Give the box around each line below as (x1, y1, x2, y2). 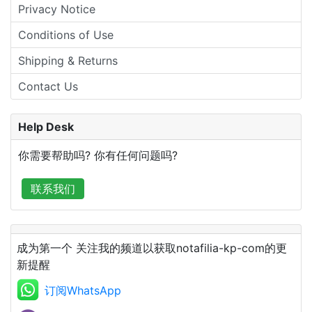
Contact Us (18, 79, 78, 93)
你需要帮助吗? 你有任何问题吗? (18, 148, 178, 162)
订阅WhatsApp (45, 283, 121, 297)
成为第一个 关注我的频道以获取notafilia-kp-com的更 (17, 241, 287, 255)
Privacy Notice (18, 2, 95, 16)
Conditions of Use (18, 28, 114, 42)
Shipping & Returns (18, 54, 118, 68)
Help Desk (18, 120, 74, 134)
